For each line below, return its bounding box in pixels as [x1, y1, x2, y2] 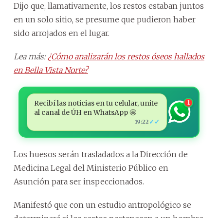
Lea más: [14, 51, 48, 61]
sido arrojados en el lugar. [14, 28, 109, 38]
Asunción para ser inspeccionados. [14, 176, 144, 186]
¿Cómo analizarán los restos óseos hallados [48, 51, 204, 61]
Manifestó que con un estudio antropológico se [14, 200, 191, 210]
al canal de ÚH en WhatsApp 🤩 [34, 108, 136, 117]
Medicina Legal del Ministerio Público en [14, 163, 168, 173]
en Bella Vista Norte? [14, 65, 88, 75]
